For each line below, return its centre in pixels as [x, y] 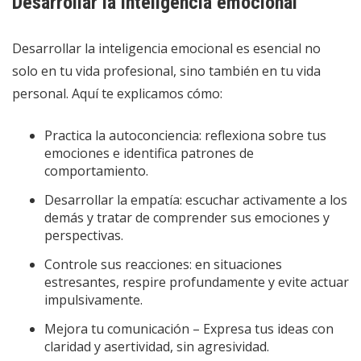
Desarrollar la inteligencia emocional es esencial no [166, 48]
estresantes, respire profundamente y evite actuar [197, 282]
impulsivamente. [93, 299]
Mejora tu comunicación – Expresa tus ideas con [189, 328]
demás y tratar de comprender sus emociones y [187, 217]
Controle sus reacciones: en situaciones [163, 264]
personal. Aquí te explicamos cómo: [117, 93]
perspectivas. [84, 235]
